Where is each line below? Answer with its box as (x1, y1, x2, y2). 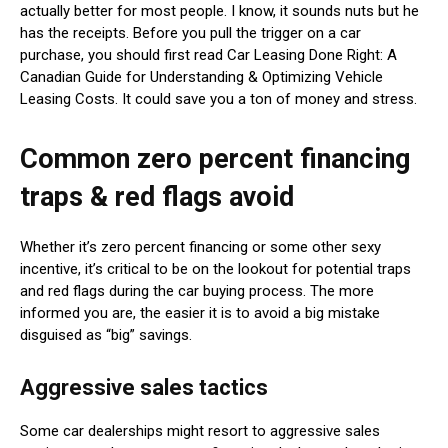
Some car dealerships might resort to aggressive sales (20, 421, 380, 440)
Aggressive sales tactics (20, 374, 268, 400)
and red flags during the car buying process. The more (20, 281, 374, 300)
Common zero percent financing (20, 142, 410, 175)
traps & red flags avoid (20, 180, 294, 213)
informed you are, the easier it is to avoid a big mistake (20, 303, 380, 322)
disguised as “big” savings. (20, 325, 196, 344)
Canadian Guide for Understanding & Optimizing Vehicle (20, 67, 383, 86)
